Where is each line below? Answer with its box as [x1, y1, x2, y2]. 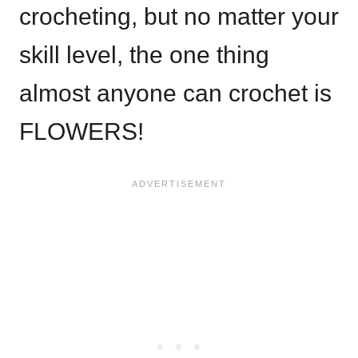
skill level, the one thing [19, 41, 269, 68]
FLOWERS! [19, 117, 144, 145]
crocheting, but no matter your [19, 2, 339, 30]
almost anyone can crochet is [19, 79, 332, 106]
